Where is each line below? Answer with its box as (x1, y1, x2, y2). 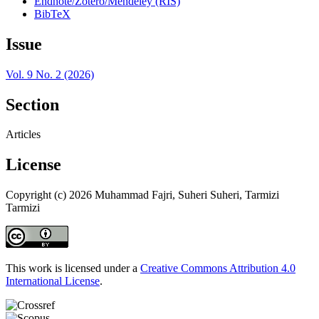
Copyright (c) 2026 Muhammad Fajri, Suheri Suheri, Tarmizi (6, 189, 279, 202)
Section (6, 95, 59, 114)
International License (6, 275, 100, 288)
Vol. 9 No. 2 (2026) (6, 68, 94, 80)
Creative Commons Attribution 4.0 (140, 262, 296, 275)
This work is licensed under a (6, 262, 140, 275)
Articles (6, 128, 41, 141)
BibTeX (34, 7, 70, 20)
